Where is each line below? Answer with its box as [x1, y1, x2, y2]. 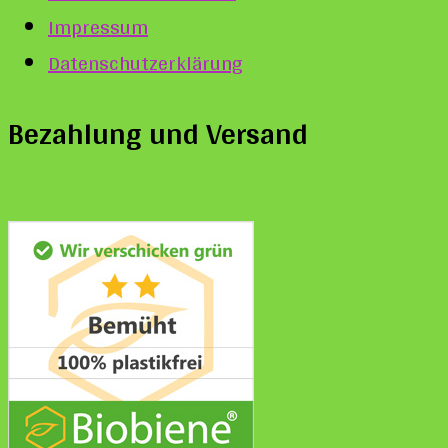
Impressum [48, 9, 148, 46]
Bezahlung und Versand [8, 106, 308, 161]
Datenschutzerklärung [48, 45, 243, 82]
